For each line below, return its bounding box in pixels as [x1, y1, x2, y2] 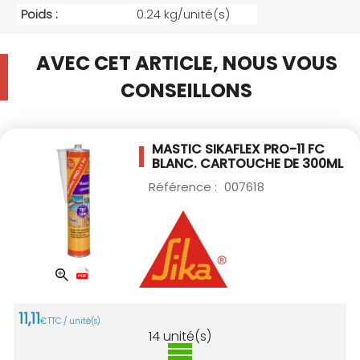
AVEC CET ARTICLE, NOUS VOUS [35, 50, 337, 77]
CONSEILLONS [121, 77, 252, 104]
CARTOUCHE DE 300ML [200, 154, 343, 174]
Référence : [149, 178, 220, 196]
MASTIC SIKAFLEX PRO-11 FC [152, 140, 325, 159]
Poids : [21, 6, 58, 23]
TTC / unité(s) [47, 314, 100, 327]
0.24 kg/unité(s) [137, 6, 230, 23]
